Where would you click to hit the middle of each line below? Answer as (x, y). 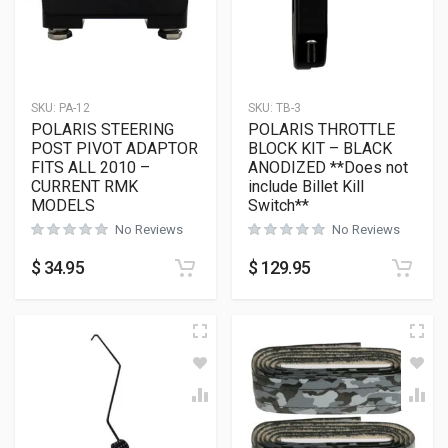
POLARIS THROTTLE (321, 129)
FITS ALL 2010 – (90, 167)
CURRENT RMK (84, 186)
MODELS (63, 205)
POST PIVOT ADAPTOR (114, 148)
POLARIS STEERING (102, 129)
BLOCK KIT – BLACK (320, 148)
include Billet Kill (306, 186)
